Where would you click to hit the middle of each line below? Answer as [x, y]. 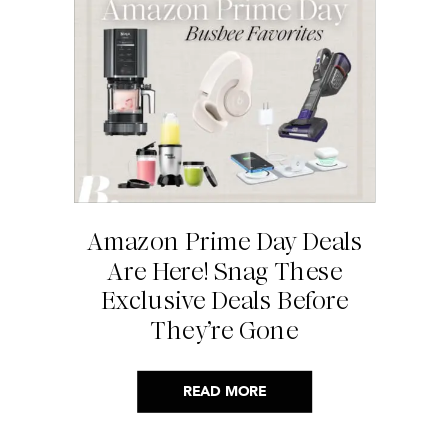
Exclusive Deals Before [224, 301]
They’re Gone [225, 330]
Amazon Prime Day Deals [224, 242]
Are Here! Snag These [225, 271]
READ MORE [224, 391]
